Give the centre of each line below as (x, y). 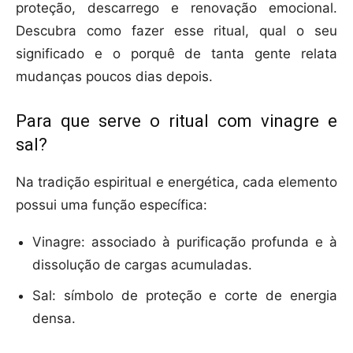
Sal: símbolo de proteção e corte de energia (185, 296)
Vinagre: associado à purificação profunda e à (185, 242)
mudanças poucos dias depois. (114, 77)
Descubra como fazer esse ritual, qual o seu (176, 31)
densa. (54, 319)
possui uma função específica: (111, 205)
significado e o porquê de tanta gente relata (176, 54)
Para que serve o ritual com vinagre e (176, 121)
